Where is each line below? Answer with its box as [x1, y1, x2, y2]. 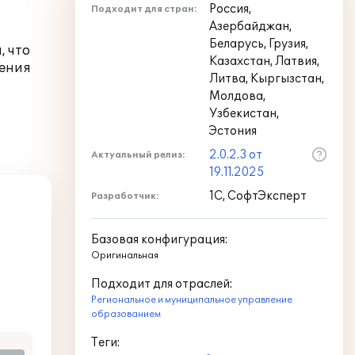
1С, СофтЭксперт [209, 189, 307, 203]
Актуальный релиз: [91, 150, 185, 160]
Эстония [209, 124, 257, 138]
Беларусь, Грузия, [209, 37, 308, 51]
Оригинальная [91, 250, 158, 261]
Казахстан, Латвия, [209, 55, 319, 68]
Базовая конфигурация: [91, 233, 228, 246]
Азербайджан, [209, 20, 292, 33]
